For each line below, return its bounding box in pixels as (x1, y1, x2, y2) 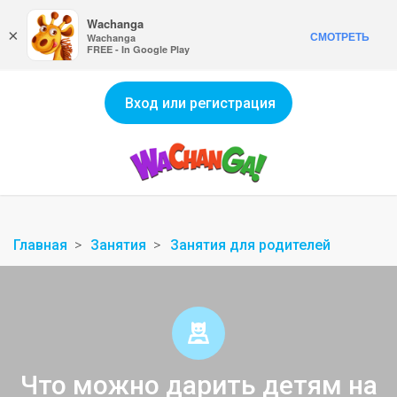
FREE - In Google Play (87, 43, 190, 56)
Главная (13, 237, 67, 253)
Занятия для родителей (169, 237, 331, 253)
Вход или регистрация (125, 95, 276, 112)
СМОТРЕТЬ (310, 28, 370, 44)
